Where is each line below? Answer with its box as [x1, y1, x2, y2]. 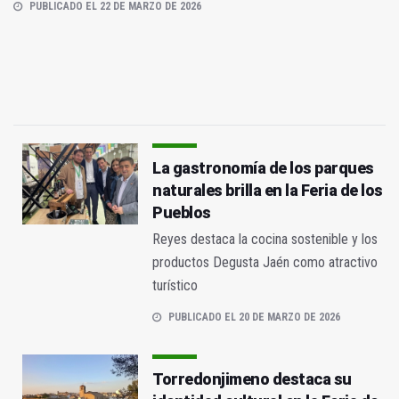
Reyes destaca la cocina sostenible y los [152, 231, 378, 248]
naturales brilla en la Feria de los [152, 181, 383, 200]
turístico [152, 277, 198, 295]
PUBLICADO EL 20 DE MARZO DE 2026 [168, 311, 340, 324]
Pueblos [152, 203, 211, 223]
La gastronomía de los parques [152, 159, 374, 178]
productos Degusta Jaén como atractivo [152, 254, 378, 272]
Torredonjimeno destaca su [152, 370, 352, 389]
